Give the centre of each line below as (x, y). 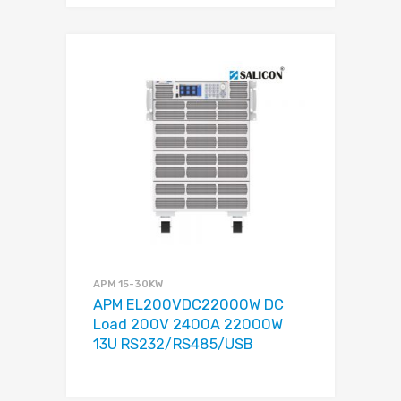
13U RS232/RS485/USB (173, 344)
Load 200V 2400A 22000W (188, 324)
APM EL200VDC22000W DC (188, 304)
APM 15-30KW (128, 283)
